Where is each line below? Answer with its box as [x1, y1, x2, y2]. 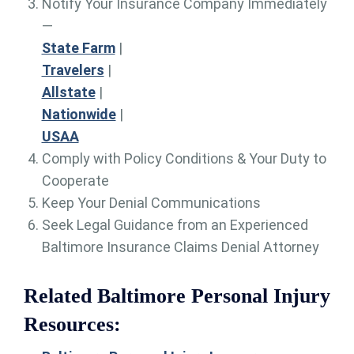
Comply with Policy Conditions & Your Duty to [41, 150, 326, 168]
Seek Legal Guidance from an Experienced [41, 217, 308, 234]
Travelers [41, 62, 104, 79]
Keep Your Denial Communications [41, 194, 261, 212]
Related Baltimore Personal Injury [24, 284, 330, 308]
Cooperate [41, 172, 109, 190]
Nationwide [41, 106, 116, 123]
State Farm [41, 40, 115, 57]
